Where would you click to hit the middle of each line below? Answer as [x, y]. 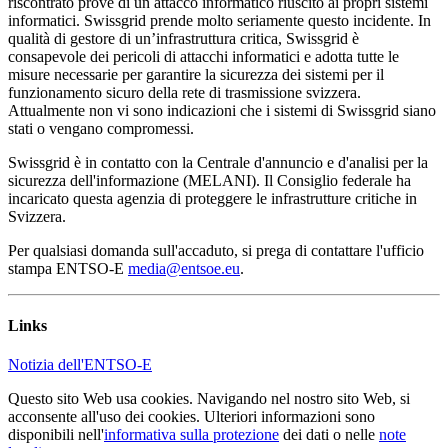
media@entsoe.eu [184, 268]
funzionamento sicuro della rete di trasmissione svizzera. [184, 92]
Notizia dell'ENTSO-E [80, 365]
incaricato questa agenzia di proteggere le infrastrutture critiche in [212, 198]
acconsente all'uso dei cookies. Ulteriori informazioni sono [191, 417]
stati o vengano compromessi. [101, 128]
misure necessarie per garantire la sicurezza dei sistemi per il [196, 74]
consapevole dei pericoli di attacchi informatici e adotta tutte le [203, 56]
